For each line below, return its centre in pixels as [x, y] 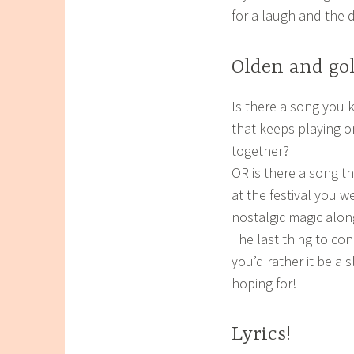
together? [260, 150]
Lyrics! [261, 335]
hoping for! [264, 283]
